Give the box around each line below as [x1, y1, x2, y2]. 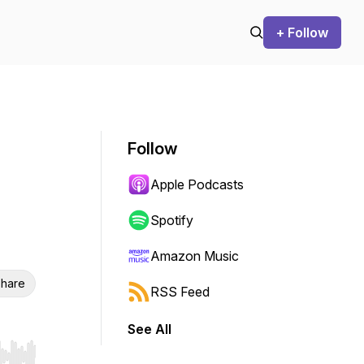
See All [128, 321, 171, 337]
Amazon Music [150, 248, 239, 264]
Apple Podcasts [150, 176, 244, 193]
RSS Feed [150, 284, 210, 300]
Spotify [150, 212, 193, 228]
